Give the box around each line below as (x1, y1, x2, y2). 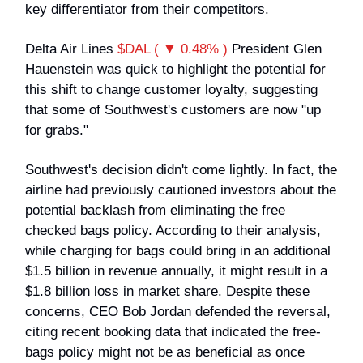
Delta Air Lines (25, 41, 117, 57)
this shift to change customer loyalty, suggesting (25, 81, 318, 97)
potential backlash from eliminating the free (25, 202, 285, 218)
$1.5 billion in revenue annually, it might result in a (25, 263, 327, 279)
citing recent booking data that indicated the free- (25, 323, 321, 340)
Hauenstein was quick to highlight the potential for (25, 61, 326, 77)
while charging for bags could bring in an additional (25, 242, 331, 258)
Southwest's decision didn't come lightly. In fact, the (25, 161, 337, 177)
